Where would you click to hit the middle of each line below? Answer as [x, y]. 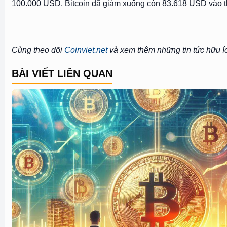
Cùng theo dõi [38, 50]
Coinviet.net [86, 50]
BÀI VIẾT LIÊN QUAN [62, 73]
